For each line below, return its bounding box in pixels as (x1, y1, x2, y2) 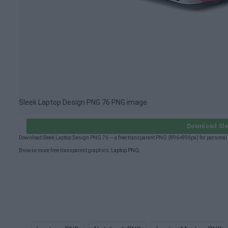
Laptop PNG (111, 148, 139, 153)
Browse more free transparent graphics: (19, 148, 111, 153)
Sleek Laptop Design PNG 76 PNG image (19, 98, 147, 106)
